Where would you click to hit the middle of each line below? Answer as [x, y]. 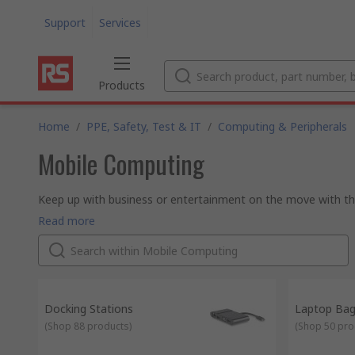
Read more [67, 221]
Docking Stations [89, 309]
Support [65, 22]
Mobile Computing [121, 164]
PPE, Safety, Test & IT [144, 126]
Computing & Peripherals [282, 126]
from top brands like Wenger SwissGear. [140, 214]
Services [120, 22]
